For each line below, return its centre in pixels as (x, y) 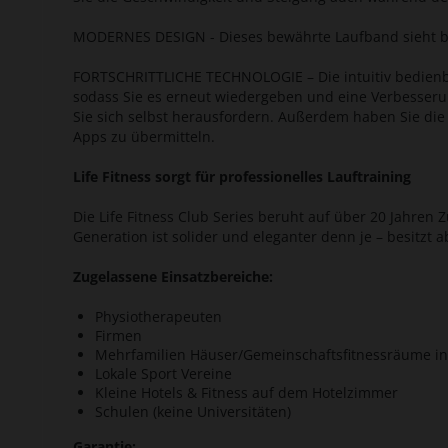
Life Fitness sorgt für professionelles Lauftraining (242, 177)
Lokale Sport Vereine (163, 374)
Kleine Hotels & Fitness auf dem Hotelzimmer (246, 393)
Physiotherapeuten (158, 317)
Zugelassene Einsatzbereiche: (173, 277)
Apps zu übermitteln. (144, 137)
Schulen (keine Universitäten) (193, 412)
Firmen (118, 336)
